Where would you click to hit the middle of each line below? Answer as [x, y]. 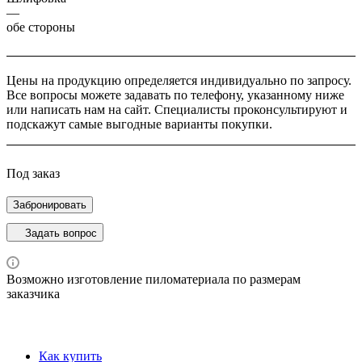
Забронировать [50, 204]
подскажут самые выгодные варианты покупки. [139, 124]
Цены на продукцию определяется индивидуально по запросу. [179, 80]
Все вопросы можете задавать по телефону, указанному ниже [175, 95]
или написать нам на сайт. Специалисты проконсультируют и [177, 109]
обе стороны [41, 27]
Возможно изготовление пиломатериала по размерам [154, 279]
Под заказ [33, 173]
